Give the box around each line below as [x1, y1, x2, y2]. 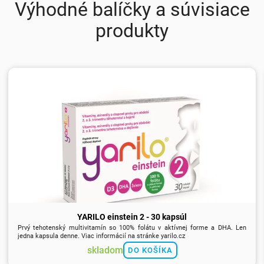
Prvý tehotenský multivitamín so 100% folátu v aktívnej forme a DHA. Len [18, 223, 246, 232]
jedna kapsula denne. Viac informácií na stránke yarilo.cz [18, 232, 185, 240]
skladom [87, 244, 123, 256]
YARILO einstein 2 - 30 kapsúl [77, 212, 187, 223]
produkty [95, 19, 169, 42]
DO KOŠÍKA [127, 246, 173, 255]
